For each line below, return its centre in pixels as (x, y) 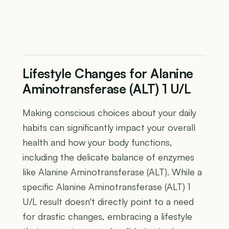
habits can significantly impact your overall (109, 128)
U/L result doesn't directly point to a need (108, 202)
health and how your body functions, (97, 142)
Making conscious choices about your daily (109, 113)
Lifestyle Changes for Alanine (108, 74)
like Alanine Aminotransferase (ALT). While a (112, 172)
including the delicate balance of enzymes (108, 157)
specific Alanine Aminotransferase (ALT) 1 (107, 187)
